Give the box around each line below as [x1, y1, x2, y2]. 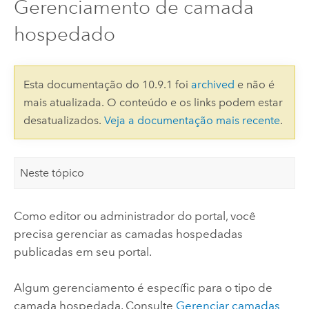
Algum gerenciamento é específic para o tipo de [13, 281, 272, 295]
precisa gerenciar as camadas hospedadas [13, 226, 243, 241]
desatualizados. [23, 113, 104, 127]
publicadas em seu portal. [13, 244, 152, 259]
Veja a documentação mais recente [103, 113, 280, 127]
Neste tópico [20, 166, 85, 179]
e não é [234, 77, 275, 91]
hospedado [13, 22, 115, 46]
